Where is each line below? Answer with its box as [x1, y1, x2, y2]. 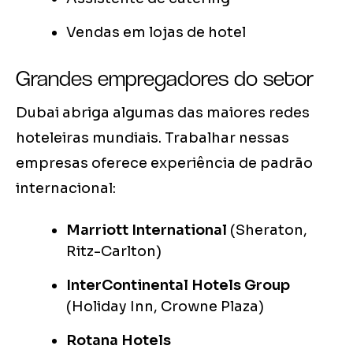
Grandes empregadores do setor [16, 65, 314, 92]
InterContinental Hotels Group [66, 277, 290, 295]
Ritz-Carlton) [66, 243, 162, 261]
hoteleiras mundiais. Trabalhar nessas [16, 129, 289, 147]
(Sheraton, [227, 221, 307, 240]
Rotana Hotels [66, 332, 171, 350]
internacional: [16, 180, 116, 198]
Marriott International [66, 221, 227, 240]
